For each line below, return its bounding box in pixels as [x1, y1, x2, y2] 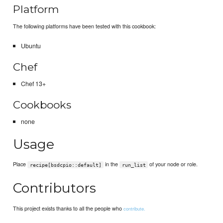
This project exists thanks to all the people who [13, 204, 124, 212]
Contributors [13, 180, 97, 197]
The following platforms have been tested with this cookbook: [13, 22, 156, 30]
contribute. [123, 205, 146, 212]
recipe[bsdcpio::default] [29, 162, 102, 168]
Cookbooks [13, 98, 72, 111]
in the [104, 160, 120, 168]
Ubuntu [20, 41, 41, 51]
